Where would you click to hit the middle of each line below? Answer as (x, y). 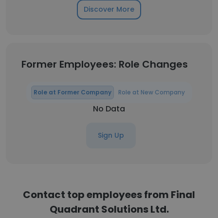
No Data (109, 109)
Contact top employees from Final (109, 195)
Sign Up (111, 135)
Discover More (109, 9)
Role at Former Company (72, 92)
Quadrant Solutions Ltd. (109, 209)
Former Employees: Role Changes (105, 64)
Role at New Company (151, 92)
